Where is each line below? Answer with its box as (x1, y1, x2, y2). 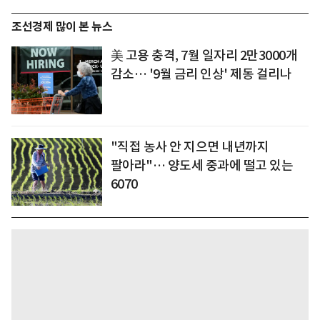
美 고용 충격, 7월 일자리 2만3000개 (110, 47, 298, 64)
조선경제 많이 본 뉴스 (11, 19, 112, 35)
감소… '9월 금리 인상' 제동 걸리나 (110, 66, 292, 83)
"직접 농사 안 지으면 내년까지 (110, 139, 269, 156)
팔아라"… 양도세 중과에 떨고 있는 (110, 157, 294, 174)
